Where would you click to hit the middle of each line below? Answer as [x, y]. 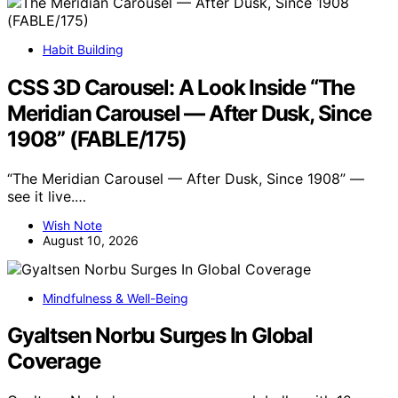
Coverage [54, 362]
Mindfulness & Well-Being [115, 298]
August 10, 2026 [91, 240]
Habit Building [83, 49]
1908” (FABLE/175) [97, 139]
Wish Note [72, 225]
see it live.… [47, 196]
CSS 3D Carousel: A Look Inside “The [181, 87]
